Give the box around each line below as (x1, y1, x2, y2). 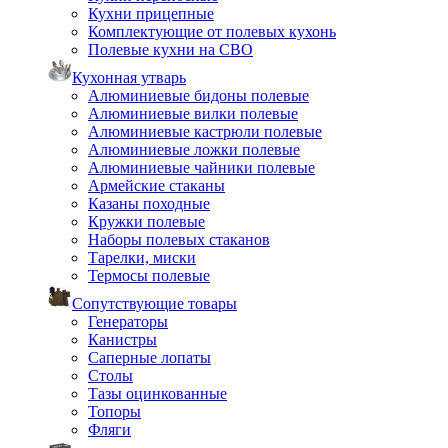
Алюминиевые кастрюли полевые (88, 123, 322, 140)
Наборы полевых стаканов (88, 231, 270, 248)
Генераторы (88, 313, 168, 330)
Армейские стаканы (88, 177, 225, 194)
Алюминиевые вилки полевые (88, 105, 298, 122)
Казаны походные (88, 195, 210, 212)
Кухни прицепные (88, 5, 214, 22)
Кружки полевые (88, 213, 205, 230)
